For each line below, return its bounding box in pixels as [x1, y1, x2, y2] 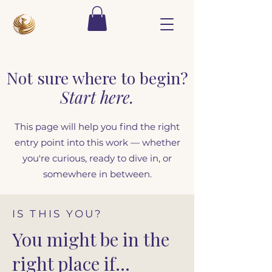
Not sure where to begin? [6, 66, 188, 89]
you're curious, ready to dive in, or [22, 152, 172, 164]
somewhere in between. [42, 168, 152, 180]
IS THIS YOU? [12, 207, 103, 220]
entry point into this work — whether [14, 136, 180, 148]
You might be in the [12, 226, 169, 251]
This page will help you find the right [15, 120, 180, 132]
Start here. [60, 86, 134, 108]
